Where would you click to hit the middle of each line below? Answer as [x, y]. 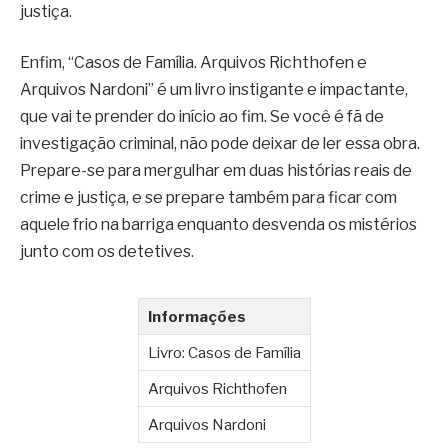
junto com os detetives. [107, 252]
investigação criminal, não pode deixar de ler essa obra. [220, 144]
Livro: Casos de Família [224, 353]
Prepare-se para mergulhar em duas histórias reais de [216, 171]
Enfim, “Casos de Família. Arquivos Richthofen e [193, 63]
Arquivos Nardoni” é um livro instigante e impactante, [214, 90]
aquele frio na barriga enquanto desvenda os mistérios [218, 225]
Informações [196, 317]
